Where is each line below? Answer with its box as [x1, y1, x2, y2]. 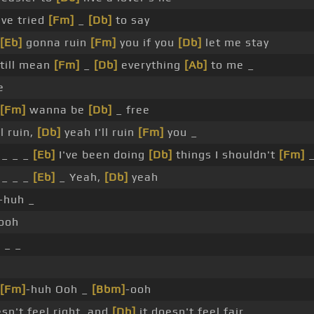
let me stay [201, 36, 269, 50]
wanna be [25, 103, 88, 117]
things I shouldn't [172, 148, 279, 162]
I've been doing [55, 148, 149, 162]
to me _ [207, 58, 254, 72]
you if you [116, 36, 178, 50]
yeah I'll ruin [60, 125, 138, 139]
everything [117, 58, 184, 72]
